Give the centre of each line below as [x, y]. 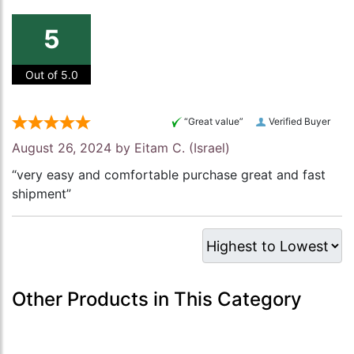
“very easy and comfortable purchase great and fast [169, 175]
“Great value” [214, 122]
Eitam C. [160, 148]
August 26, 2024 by [73, 148]
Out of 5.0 [51, 75]
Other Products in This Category [157, 299]
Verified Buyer [299, 122]
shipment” [41, 194]
